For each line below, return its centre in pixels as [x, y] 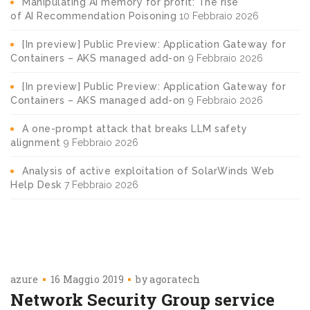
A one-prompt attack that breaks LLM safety [135, 128]
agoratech [175, 279]
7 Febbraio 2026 [101, 184]
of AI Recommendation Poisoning [93, 16]
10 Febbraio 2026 [219, 16]
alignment [36, 142]
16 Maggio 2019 [87, 279]
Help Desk [36, 184]
